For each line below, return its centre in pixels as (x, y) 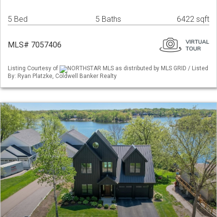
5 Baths (108, 19)
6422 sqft (193, 19)
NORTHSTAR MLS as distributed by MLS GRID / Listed (138, 69)
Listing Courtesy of (34, 69)
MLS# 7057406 (35, 45)
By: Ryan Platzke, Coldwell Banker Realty (62, 76)
